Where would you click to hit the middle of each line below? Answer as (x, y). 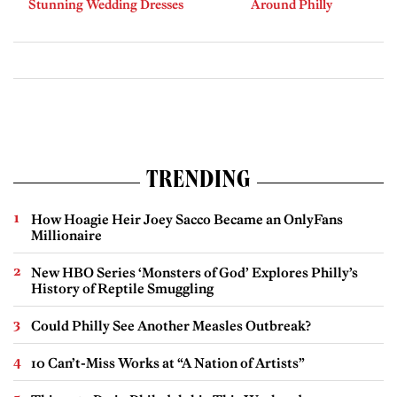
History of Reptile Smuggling (122, 289)
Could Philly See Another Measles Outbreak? (171, 326)
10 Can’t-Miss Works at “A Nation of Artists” (168, 363)
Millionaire (66, 236)
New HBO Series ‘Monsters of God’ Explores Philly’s (195, 273)
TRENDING (198, 183)
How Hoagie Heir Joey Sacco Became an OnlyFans (187, 220)
